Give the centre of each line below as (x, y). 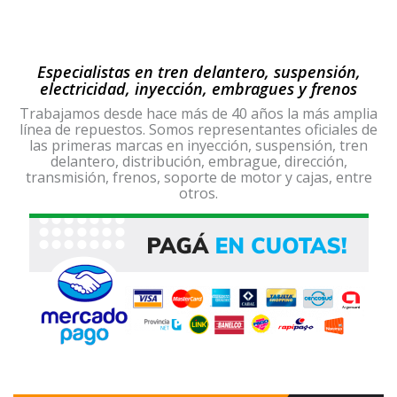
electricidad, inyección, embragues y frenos (198, 89)
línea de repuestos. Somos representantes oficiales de (198, 130)
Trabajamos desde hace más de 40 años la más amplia (198, 114)
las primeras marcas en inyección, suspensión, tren (198, 146)
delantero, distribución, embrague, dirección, (198, 162)
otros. (198, 194)
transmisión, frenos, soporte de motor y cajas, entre (198, 178)
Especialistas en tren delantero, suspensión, (198, 72)
